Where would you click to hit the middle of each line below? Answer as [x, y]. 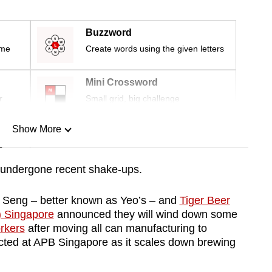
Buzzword [109, 33]
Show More [36, 129]
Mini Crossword [122, 83]
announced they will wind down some [145, 215]
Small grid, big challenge [133, 99]
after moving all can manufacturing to [116, 229]
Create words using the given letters [155, 49]
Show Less [36, 191]
